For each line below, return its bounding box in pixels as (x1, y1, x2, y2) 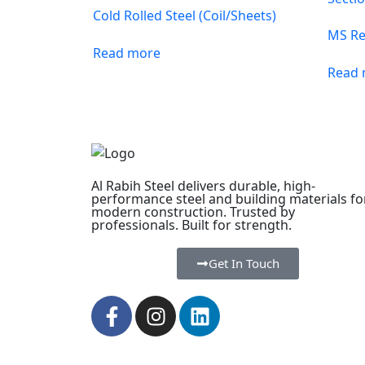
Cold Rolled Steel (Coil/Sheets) (93, 6, 276, 24)
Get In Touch (208, 255, 279, 272)
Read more (93, 43, 161, 62)
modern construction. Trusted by (91, 203, 295, 222)
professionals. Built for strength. (91, 216, 292, 235)
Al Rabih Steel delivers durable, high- (91, 177, 315, 196)
